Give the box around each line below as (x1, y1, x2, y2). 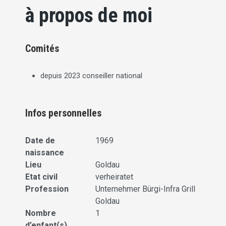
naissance (25, 148, 64, 158)
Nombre (25, 208, 56, 218)
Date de (25, 136, 55, 146)
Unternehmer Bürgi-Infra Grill (95, 184, 196, 194)
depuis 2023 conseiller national (40, 71, 142, 81)
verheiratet (95, 172, 134, 182)
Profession (25, 184, 69, 194)
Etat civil (25, 172, 58, 182)
